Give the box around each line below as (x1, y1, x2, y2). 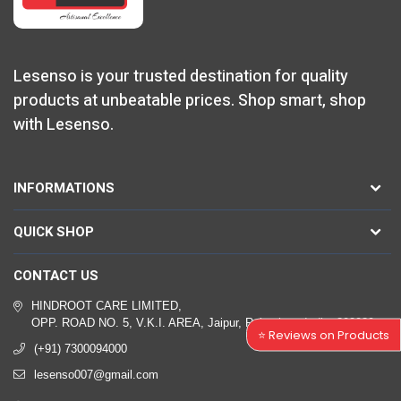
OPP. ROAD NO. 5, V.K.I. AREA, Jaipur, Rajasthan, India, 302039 (31, 315, 374, 329)
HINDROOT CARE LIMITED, (31, 298, 182, 312)
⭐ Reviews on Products (258, 326, 389, 344)
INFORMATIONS (13, 177, 115, 198)
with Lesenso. (13, 112, 114, 137)
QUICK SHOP (13, 221, 94, 242)
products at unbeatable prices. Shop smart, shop (13, 88, 366, 113)
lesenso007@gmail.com (34, 367, 158, 381)
